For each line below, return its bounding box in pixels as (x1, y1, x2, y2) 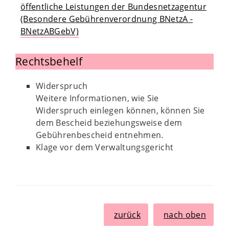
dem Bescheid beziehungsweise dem (36, 117, 182, 128)
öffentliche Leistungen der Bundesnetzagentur (20, 1, 207, 12)
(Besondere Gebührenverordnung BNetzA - (20, 13, 193, 25)
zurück (114, 209, 141, 220)
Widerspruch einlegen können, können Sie (36, 105, 205, 116)
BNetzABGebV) (20, 26, 79, 37)
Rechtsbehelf (15, 54, 82, 68)
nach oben (164, 209, 206, 220)
